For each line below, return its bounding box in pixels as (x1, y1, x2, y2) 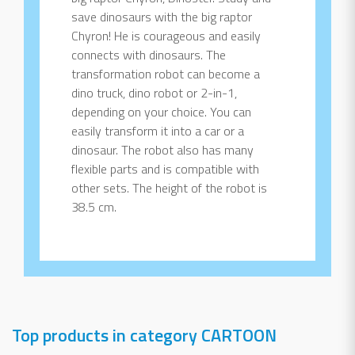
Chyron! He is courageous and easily (71, 26, 261, 46)
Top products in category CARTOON (12, 322, 277, 349)
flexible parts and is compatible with (71, 159, 259, 179)
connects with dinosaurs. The (71, 45, 226, 65)
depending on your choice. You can (71, 102, 251, 122)
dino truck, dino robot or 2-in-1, (71, 83, 237, 103)
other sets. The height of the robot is (71, 178, 267, 198)
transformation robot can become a (71, 64, 260, 84)
